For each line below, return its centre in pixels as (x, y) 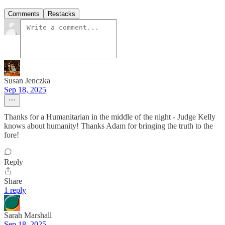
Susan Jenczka (27, 80)
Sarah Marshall (28, 215)
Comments (24, 14)
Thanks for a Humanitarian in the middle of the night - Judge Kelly (110, 117)
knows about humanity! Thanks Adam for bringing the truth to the (108, 126)
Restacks (62, 14)
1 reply (15, 190)
